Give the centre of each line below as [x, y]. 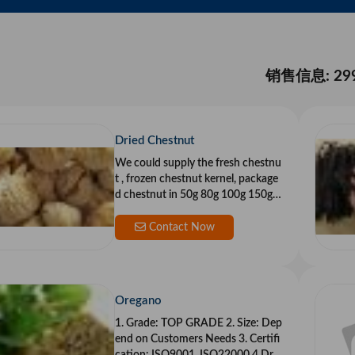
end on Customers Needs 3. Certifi [197, 340]
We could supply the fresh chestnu [198, 164]
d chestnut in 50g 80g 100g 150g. [195, 195]
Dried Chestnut [155, 141]
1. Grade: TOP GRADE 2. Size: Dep [198, 324]
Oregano [138, 301]
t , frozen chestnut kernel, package [197, 179]
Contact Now [180, 228]
